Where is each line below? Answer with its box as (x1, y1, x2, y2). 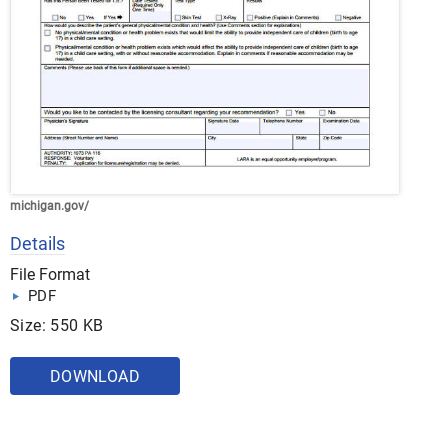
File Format (10, 264, 90, 284)
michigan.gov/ (10, 198, 89, 213)
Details (10, 232, 65, 254)
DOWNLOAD (49, 366, 141, 386)
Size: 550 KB (10, 315, 104, 335)
